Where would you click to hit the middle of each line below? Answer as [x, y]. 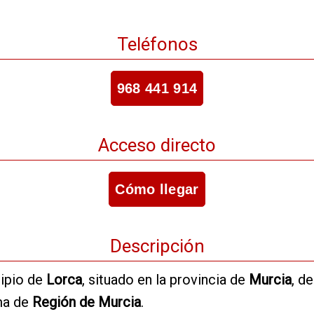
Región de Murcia [87, 302]
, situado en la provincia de [165, 279]
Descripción [157, 246]
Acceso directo [157, 145]
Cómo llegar [157, 189]
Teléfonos [157, 44]
